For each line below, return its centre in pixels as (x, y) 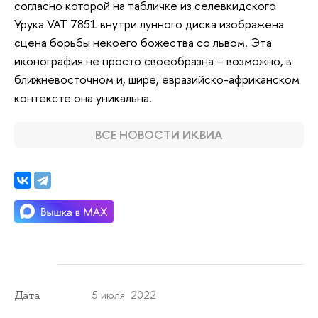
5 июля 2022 (125, 295)
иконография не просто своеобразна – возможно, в (153, 61)
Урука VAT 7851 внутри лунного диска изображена (149, 24)
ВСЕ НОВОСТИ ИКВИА (159, 134)
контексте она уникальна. (84, 98)
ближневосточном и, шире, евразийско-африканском (157, 79)
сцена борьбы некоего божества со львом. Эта (143, 43)
